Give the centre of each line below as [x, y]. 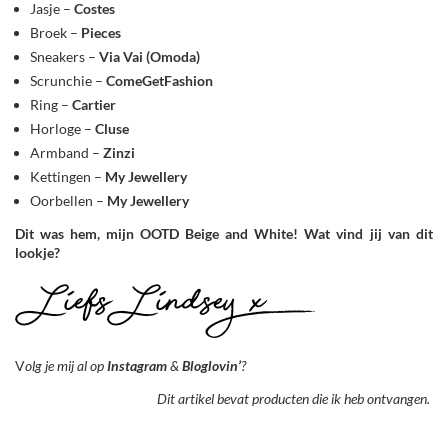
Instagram [137, 365]
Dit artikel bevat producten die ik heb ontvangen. [295, 398]
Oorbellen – [67, 200]
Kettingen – [67, 176]
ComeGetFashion [159, 80]
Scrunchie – [68, 80]
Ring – [51, 104]
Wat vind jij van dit [365, 233]
